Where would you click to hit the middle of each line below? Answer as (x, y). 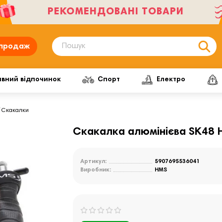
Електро (171, 80)
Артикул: (94, 162)
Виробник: (96, 170)
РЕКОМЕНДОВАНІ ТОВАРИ (115, 12)
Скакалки (15, 110)
